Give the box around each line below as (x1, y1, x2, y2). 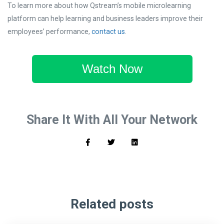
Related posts (70, 196, 153, 211)
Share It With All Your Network (26, 112, 197, 127)
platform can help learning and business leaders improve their (7, 14, 203, 22)
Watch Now (81, 61, 142, 75)
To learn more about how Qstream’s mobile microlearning (7, 1, 191, 9)
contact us (91, 27, 125, 35)
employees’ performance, (7, 27, 91, 35)
